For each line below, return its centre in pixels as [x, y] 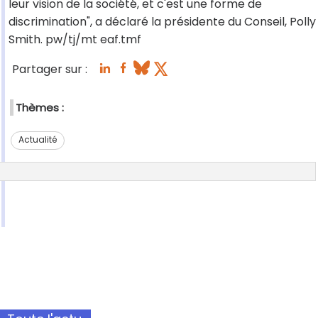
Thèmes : [40, 108]
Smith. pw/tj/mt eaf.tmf [75, 40]
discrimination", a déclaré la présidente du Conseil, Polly [162, 22]
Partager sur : [50, 70]
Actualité [37, 140]
